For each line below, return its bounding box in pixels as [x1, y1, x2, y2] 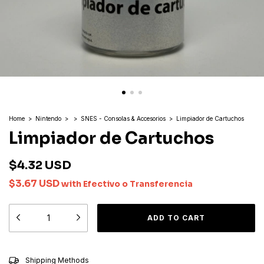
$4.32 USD [9, 158, 71, 173]
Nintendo [35, 115, 61, 122]
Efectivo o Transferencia [83, 179, 193, 189]
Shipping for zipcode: [9, 252, 84, 261]
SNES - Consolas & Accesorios [81, 115, 166, 122]
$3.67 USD [9, 177, 61, 190]
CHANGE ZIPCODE [187, 252, 255, 260]
